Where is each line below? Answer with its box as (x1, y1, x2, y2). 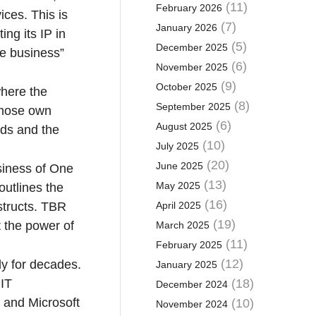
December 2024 (155, 279, 228, 290)
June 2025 (155, 160, 203, 171)
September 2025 (155, 101, 231, 112)
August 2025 (155, 121, 212, 132)
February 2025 (155, 239, 222, 250)
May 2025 (155, 180, 200, 191)
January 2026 (155, 22, 217, 33)
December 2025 (155, 42, 228, 53)
